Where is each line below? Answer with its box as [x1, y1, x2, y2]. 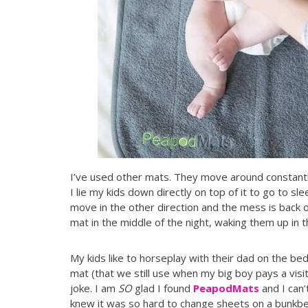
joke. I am [70, 280, 118, 295]
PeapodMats [193, 280, 259, 295]
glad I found [132, 280, 193, 295]
